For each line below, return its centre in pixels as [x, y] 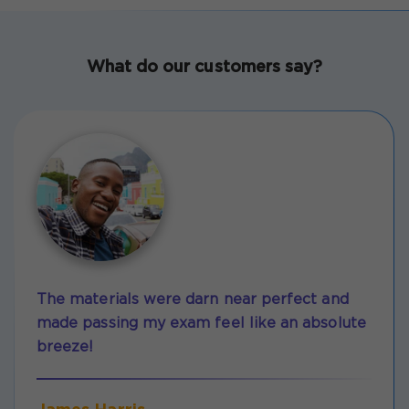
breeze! [65, 348]
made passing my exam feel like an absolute [201, 324]
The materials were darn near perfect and [193, 300]
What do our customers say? [204, 68]
